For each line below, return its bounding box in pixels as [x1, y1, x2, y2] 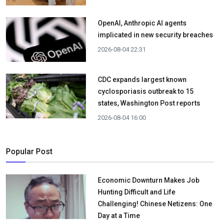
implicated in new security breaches [97, 31, 213, 39]
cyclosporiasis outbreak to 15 [97, 87, 193, 96]
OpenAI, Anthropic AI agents [97, 19, 187, 27]
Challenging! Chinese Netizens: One [97, 200, 212, 208]
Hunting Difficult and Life [97, 188, 175, 196]
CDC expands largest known [97, 76, 187, 84]
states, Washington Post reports [97, 99, 200, 108]
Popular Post [6, 147, 53, 157]
